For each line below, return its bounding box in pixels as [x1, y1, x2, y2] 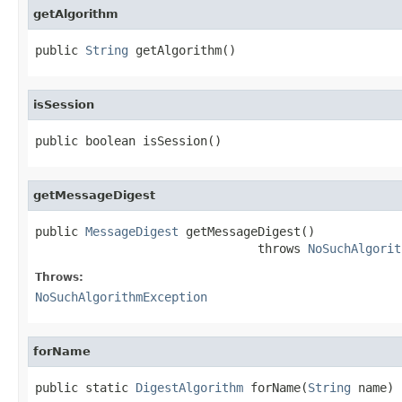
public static [35, 380, 135, 395]
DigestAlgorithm [135, 380, 243, 395]
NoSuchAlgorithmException [35, 289, 207, 304]
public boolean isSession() [35, 133, 222, 148]
